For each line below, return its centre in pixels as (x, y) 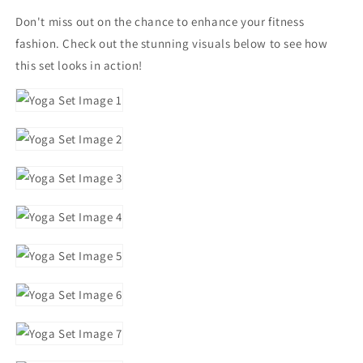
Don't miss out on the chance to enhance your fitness (160, 21)
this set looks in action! (79, 65)
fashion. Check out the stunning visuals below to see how (172, 43)
